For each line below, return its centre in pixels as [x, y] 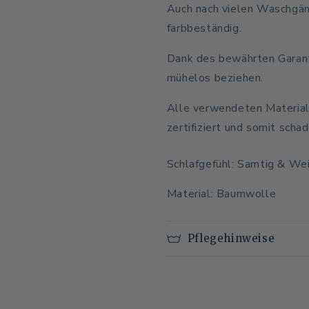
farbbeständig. [204, 28]
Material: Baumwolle [221, 194]
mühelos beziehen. [215, 78]
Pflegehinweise [231, 238]
